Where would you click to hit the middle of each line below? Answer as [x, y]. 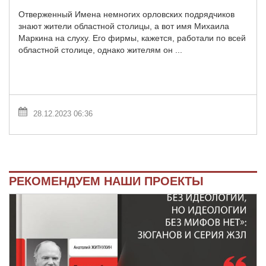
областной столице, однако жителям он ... [100, 50]
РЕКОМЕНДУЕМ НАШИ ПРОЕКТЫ [106, 181]
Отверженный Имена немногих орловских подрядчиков [126, 15]
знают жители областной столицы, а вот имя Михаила [124, 26]
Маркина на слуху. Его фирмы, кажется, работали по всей [132, 38]
